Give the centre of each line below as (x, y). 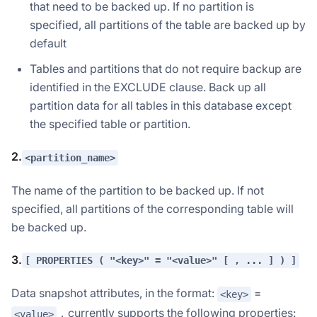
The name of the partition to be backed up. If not (138, 190)
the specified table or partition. (110, 124)
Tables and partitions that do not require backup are (166, 69)
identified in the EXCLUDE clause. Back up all (148, 87)
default (48, 44)
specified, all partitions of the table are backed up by (168, 25)
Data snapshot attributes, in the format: (114, 293)
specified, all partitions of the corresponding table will (152, 208)
